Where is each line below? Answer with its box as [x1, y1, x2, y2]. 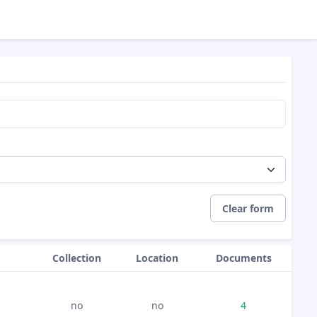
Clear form [222, 202, 274, 215]
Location [136, 251, 178, 265]
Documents [215, 251, 272, 265]
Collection [52, 251, 101, 265]
